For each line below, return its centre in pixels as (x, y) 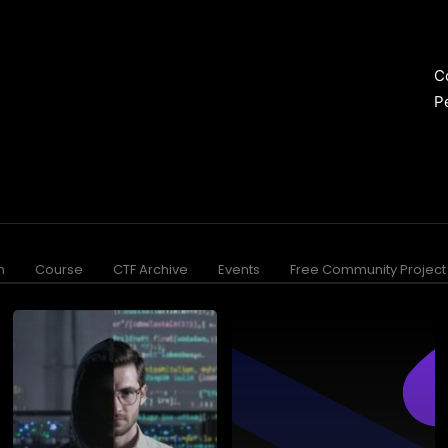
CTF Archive (150, 269)
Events (239, 269)
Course (59, 269)
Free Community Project (368, 269)
